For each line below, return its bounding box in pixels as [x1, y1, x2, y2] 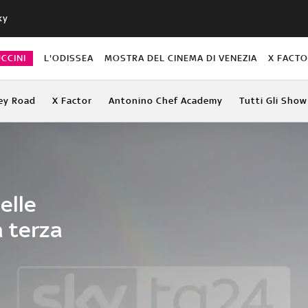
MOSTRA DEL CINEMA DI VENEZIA [104, 52, 258, 63]
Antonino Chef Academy [108, 95, 223, 106]
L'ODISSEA [43, 52, 93, 63]
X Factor [52, 95, 92, 106]
